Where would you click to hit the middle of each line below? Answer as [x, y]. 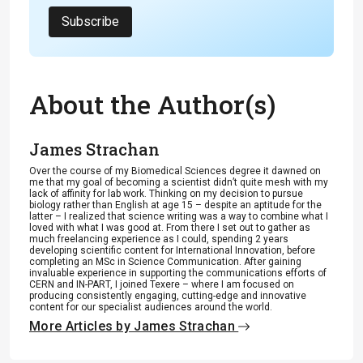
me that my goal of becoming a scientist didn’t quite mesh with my [179, 182]
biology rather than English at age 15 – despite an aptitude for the [175, 205]
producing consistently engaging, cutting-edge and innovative [168, 295]
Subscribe [90, 21]
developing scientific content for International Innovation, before [172, 250]
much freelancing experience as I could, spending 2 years [159, 239]
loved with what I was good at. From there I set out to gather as [170, 227]
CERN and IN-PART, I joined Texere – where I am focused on [162, 284]
